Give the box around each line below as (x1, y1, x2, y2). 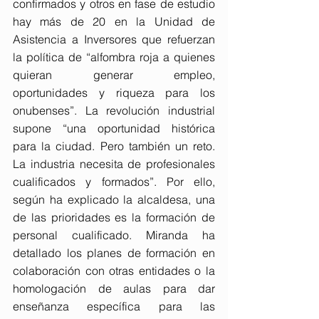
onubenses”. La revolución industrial (13, 103, 215, 117)
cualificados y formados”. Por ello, (13, 174, 215, 189)
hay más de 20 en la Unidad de (13, 14, 215, 28)
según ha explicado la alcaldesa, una (13, 192, 215, 206)
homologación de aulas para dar (13, 281, 215, 296)
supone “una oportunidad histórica (13, 121, 215, 135)
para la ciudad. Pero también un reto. (13, 139, 215, 153)
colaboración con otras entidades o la (13, 263, 215, 278)
